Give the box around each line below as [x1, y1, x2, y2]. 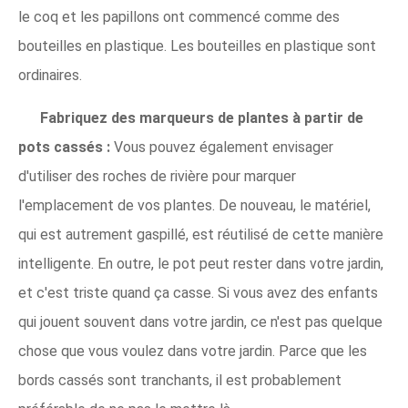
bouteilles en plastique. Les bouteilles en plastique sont [18, 37, 376, 55]
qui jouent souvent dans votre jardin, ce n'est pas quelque [18, 313, 382, 331]
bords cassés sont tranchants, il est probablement [18, 372, 342, 389]
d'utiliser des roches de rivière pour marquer [18, 168, 296, 185]
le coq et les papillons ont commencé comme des [18, 8, 340, 25]
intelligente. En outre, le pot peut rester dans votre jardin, [18, 255, 383, 272]
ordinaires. [18, 66, 82, 84]
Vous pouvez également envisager [110, 138, 333, 156]
